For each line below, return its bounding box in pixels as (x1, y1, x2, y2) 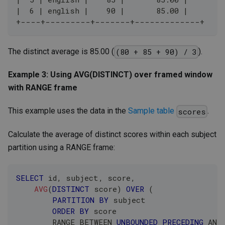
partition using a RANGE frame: (8, 142, 115, 152)
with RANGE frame (8, 83, 77, 93)
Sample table (128, 106, 174, 116)
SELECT (16, 172, 44, 183)
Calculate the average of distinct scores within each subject (8, 129, 216, 139)
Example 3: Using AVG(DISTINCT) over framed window (8, 70, 212, 80)
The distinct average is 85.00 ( (8, 47, 114, 57)
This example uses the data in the (8, 106, 128, 116)
